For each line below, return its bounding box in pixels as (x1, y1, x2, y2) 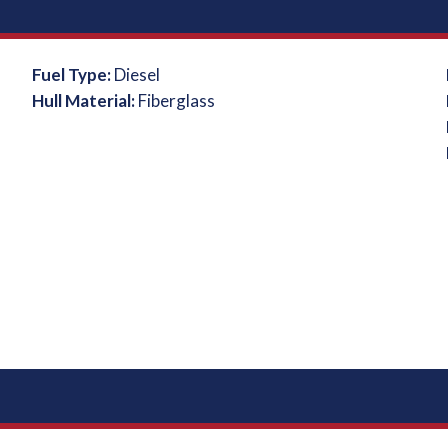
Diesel (114, 64, 161, 85)
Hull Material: (32, 90, 139, 111)
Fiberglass (138, 90, 216, 111)
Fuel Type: (32, 64, 115, 85)
